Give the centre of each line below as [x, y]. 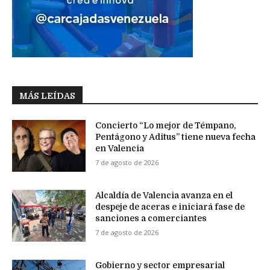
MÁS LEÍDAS [47, 96]
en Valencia [120, 149]
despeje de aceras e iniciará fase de [170, 206]
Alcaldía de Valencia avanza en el [164, 195]
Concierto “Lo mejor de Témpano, [166, 126]
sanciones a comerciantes [151, 218]
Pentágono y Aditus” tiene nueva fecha [176, 137]
